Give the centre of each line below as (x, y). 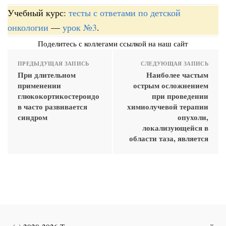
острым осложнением (171, 85)
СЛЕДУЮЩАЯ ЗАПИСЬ (174, 63)
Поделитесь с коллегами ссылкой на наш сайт (113, 43)
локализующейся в (175, 127)
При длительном (47, 74)
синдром (33, 117)
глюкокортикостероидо (59, 96)
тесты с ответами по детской (125, 12)
